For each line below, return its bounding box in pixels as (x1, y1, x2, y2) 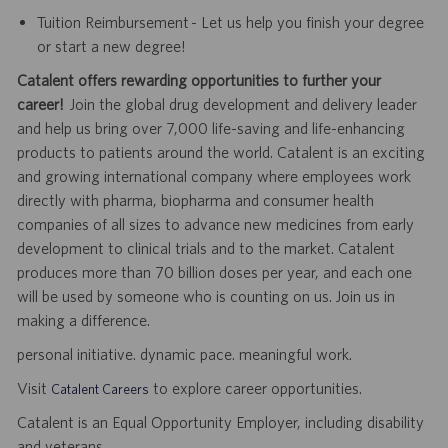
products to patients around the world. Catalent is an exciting (16, 143, 425, 162)
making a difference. (16, 311, 152, 330)
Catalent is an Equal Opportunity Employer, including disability (16, 413, 424, 432)
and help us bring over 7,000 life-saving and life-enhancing (16, 119, 405, 138)
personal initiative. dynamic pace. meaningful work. (16, 345, 352, 364)
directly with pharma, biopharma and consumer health (16, 191, 374, 210)
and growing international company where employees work (16, 167, 411, 186)
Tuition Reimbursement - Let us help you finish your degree (36, 13, 424, 32)
